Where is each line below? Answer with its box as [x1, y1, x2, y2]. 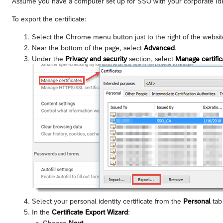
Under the [32, 54, 65, 63]
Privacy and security [65, 54, 127, 63]
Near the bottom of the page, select [32, 43, 144, 52]
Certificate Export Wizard [52, 208, 128, 216]
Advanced [144, 43, 175, 52]
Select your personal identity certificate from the [32, 197, 183, 205]
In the [32, 208, 52, 216]
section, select [127, 54, 175, 63]
